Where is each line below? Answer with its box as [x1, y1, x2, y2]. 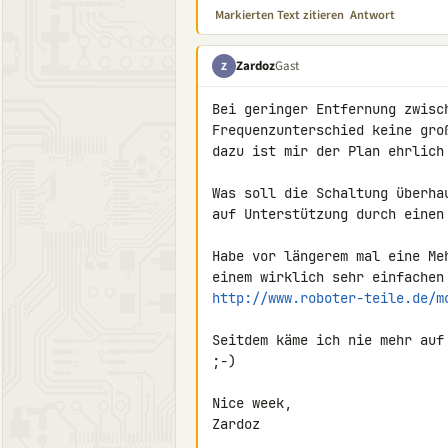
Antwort [350, 6, 395, 24]
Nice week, [212, 394, 292, 412]
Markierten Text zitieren [215, 6, 344, 24]
